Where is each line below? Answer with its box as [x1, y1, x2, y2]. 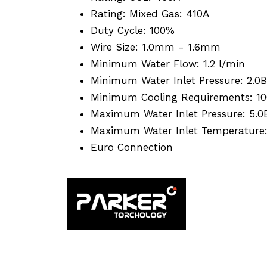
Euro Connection [91, 141, 173, 153]
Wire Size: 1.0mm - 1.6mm [91, 41, 221, 53]
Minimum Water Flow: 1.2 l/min [91, 57, 245, 70]
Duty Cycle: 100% [91, 24, 175, 36]
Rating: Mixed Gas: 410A [91, 7, 209, 20]
